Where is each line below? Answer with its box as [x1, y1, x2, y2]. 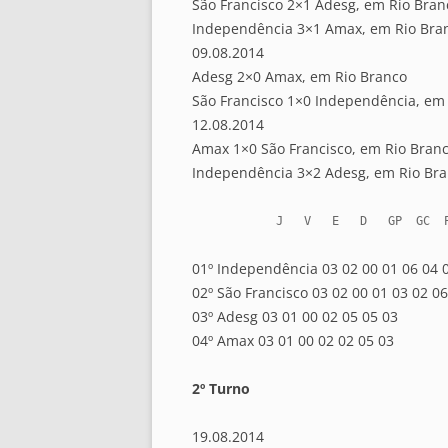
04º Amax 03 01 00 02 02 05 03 [192, 331, 394, 351]
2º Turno [192, 379, 250, 399]
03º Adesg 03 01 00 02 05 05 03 [192, 307, 398, 327]
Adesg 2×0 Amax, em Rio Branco [192, 67, 407, 87]
